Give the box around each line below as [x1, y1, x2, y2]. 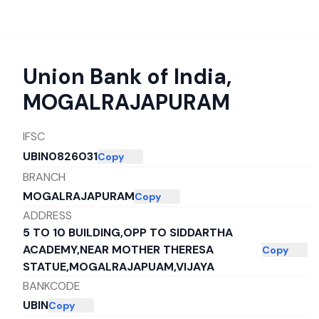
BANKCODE [23, 278, 80, 293]
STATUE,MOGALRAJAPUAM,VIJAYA [23, 259, 214, 274]
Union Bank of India [23, 63, 226, 90]
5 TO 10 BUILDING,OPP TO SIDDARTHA [23, 225, 233, 240]
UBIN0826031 [23, 149, 98, 164]
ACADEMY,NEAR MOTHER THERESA [23, 242, 214, 257]
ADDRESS [23, 208, 72, 223]
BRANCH [23, 169, 66, 184]
